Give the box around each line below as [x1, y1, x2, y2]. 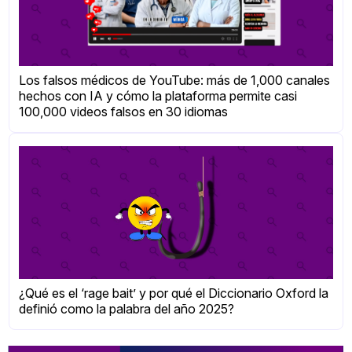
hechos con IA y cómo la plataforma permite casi [19, 88, 298, 104]
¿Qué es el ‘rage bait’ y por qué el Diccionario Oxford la [19, 284, 329, 301]
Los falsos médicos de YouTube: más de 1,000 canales [19, 72, 331, 89]
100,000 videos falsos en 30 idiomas [19, 104, 229, 120]
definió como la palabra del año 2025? [19, 300, 235, 317]
